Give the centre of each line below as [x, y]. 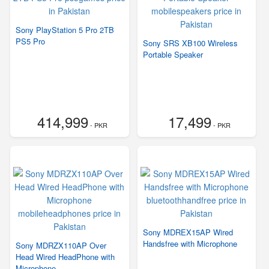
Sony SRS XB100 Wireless [190, 43]
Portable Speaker [173, 54]
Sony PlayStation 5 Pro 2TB [65, 30]
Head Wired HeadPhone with [65, 257]
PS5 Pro [30, 41]
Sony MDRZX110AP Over [61, 245]
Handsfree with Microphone [190, 243]
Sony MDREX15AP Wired [188, 232]
